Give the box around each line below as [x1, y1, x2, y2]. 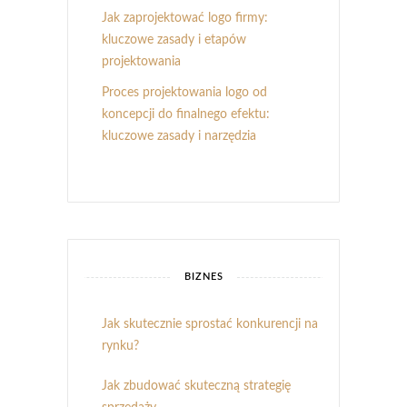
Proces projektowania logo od [102, 86, 267, 100]
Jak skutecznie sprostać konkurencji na [102, 318, 318, 332]
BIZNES [184, 272, 223, 283]
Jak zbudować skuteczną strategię [102, 380, 291, 393]
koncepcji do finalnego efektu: [102, 108, 270, 122]
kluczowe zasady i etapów [102, 34, 246, 47]
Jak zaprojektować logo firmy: [102, 12, 268, 25]
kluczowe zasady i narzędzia [102, 130, 256, 144]
